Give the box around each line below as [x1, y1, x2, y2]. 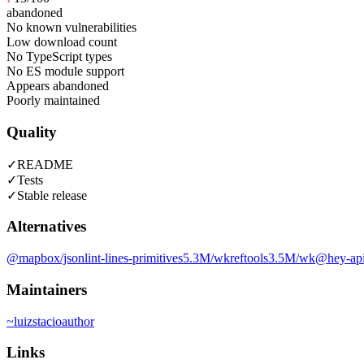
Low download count [6, 35, 117, 50]
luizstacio [14, 314, 62, 328]
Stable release [17, 188, 87, 202]
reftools [230, 251, 268, 266]
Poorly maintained [6, 93, 100, 108]
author [62, 314, 94, 328]
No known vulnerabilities [6, 20, 136, 35]
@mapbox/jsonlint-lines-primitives [6, 251, 183, 266]
